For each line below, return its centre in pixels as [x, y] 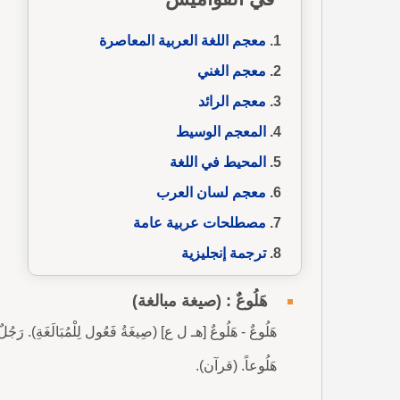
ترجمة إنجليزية [224, 253]
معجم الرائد [232, 101]
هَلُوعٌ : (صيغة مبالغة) [200, 300]
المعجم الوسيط [221, 131]
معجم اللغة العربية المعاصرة [183, 40]
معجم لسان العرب [211, 192]
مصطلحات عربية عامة [200, 222]
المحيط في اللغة [218, 162]
